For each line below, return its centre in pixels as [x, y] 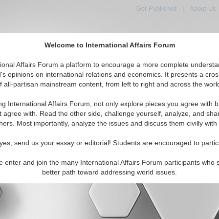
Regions [147, 90]
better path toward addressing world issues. [109, 172]
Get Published [156, 9]
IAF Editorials [67, 90]
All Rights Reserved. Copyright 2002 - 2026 [109, 142]
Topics [111, 90]
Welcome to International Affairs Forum [109, 45]
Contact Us [38, 123]
